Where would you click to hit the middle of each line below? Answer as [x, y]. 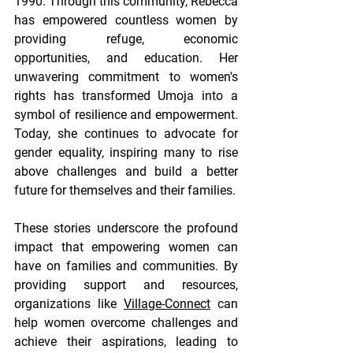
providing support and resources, [126, 285]
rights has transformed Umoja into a [126, 96]
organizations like [69, 304]
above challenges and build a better [126, 172]
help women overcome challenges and [126, 323]
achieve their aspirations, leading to [126, 342]
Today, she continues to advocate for [126, 134]
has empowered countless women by [126, 20]
